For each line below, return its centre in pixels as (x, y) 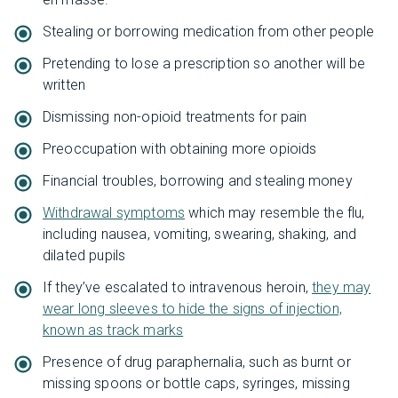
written (64, 84)
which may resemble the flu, (275, 212)
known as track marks (113, 330)
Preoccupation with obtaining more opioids (180, 148)
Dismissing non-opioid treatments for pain (175, 116)
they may (342, 287)
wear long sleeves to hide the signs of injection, (192, 308)
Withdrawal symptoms (114, 212)
